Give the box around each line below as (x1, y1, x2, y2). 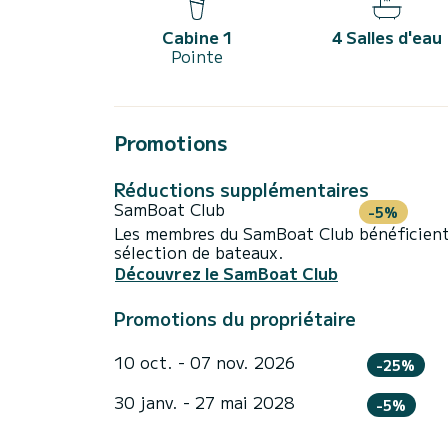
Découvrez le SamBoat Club (115, 261, 338, 286)
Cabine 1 (161, 25, 233, 50)
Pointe (171, 44, 223, 69)
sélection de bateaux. (114, 239, 284, 264)
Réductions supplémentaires (114, 176, 369, 203)
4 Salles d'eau (332, 25, 442, 50)
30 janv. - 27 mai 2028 (114, 390, 295, 415)
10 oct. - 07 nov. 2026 (114, 350, 295, 375)
